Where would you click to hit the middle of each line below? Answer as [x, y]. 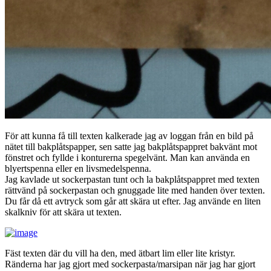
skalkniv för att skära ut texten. [63, 212]
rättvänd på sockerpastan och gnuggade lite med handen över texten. [135, 191]
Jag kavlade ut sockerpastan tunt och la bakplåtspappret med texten [132, 180]
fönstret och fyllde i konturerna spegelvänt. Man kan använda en [127, 158]
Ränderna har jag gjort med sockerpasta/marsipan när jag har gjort [130, 264]
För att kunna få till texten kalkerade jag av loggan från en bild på [129, 136]
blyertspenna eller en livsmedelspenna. [78, 169]
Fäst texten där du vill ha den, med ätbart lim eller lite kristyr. [120, 253]
